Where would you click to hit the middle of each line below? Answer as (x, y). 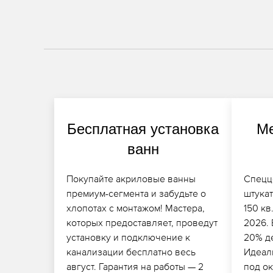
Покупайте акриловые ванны (131, 178)
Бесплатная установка (143, 129)
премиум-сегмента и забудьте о (136, 193)
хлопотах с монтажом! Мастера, (135, 207)
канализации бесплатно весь (131, 251)
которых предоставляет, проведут (142, 222)
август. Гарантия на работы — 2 (135, 266)
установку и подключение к (128, 237)
